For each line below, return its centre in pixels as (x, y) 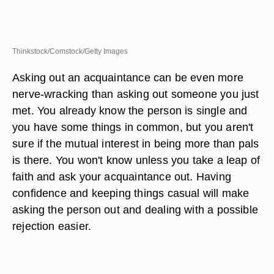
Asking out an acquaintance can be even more (128, 77)
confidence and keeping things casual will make (131, 193)
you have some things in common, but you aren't (133, 127)
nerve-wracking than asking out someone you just (136, 94)
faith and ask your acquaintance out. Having (122, 176)
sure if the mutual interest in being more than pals (136, 143)
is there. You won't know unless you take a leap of (136, 160)
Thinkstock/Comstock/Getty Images (70, 51)
